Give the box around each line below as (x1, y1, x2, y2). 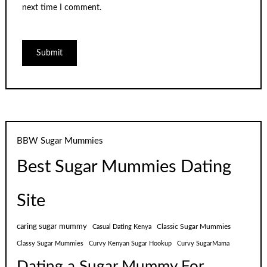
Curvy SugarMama (177, 240, 230, 247)
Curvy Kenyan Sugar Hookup (89, 240, 172, 247)
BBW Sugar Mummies (17, 136, 104, 146)
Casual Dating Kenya (92, 223, 152, 231)
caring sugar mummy (17, 222, 88, 231)
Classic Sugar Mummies (157, 223, 231, 231)
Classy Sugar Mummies (17, 240, 84, 247)
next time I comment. (22, 3, 101, 12)
